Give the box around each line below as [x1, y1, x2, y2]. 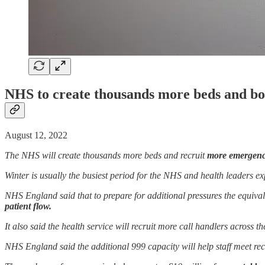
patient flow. [5, 201, 51, 212]
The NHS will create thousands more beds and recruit [5, 150, 207, 161]
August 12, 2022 [5, 130, 67, 141]
